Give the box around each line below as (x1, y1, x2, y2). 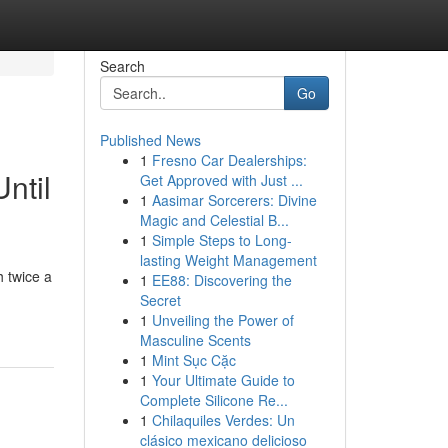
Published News (99, 130, 201, 150)
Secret (139, 290, 181, 310)
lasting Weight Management (139, 250, 317, 270)
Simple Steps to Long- (151, 230, 292, 250)
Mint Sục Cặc (151, 350, 236, 370)
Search (99, 56, 145, 76)
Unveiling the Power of (151, 310, 294, 330)
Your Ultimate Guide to (151, 370, 295, 390)
